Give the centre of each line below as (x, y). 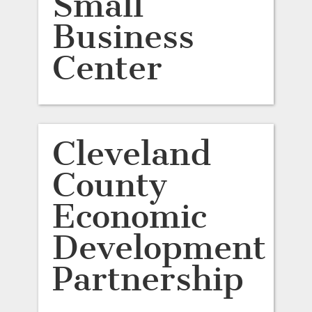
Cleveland (131, 154)
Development (159, 248)
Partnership (148, 279)
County (109, 185)
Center (107, 68)
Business (123, 37)
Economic (129, 216)
